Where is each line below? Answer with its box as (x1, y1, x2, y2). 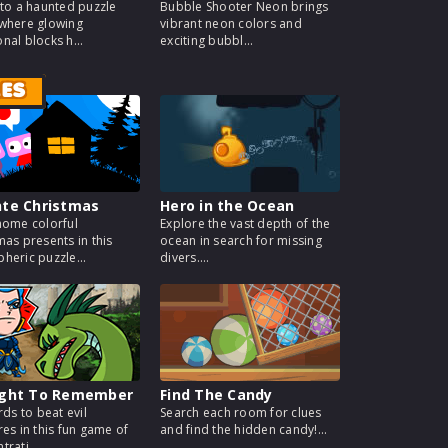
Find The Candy (160, 385, 273, 404)
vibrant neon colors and (160, 15, 302, 32)
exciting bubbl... (160, 32, 254, 49)
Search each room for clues (160, 404, 322, 421)
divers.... (160, 249, 210, 266)
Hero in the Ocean (160, 196, 295, 215)
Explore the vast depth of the (160, 215, 331, 232)
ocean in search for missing (160, 232, 322, 249)
